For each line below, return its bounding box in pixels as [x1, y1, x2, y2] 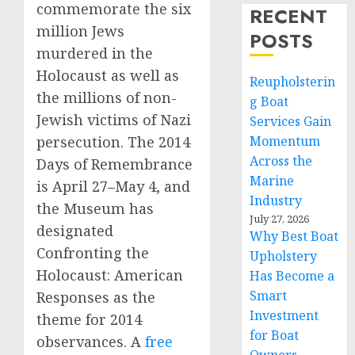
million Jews [36, 21, 124, 40]
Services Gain [250, 113, 332, 130]
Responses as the [36, 288, 155, 307]
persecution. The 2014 [36, 132, 190, 151]
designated [36, 221, 113, 240]
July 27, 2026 [250, 212, 310, 226]
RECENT [250, 2, 328, 30]
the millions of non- [36, 88, 177, 107]
